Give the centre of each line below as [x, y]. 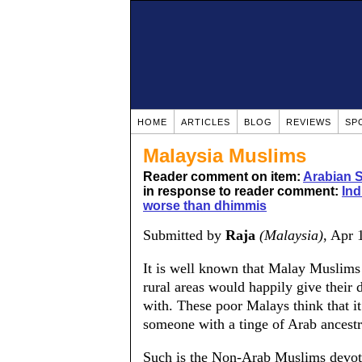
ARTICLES [206, 122]
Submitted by [184, 235]
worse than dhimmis [205, 206]
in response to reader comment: [242, 191]
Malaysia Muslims [225, 156]
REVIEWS [309, 122]
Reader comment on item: [223, 177]
